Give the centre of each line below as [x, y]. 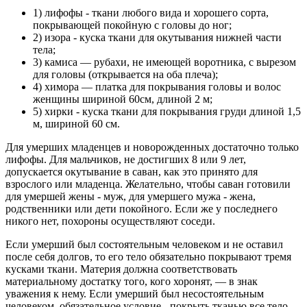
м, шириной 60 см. [76, 123]
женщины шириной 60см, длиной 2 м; [123, 99]
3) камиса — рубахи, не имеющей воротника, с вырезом [164, 62]
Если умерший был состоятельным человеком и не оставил [144, 244]
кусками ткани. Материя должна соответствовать [121, 269]
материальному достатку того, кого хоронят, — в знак [132, 281]
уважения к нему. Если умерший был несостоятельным [135, 293]
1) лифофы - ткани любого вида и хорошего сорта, [151, 12]
